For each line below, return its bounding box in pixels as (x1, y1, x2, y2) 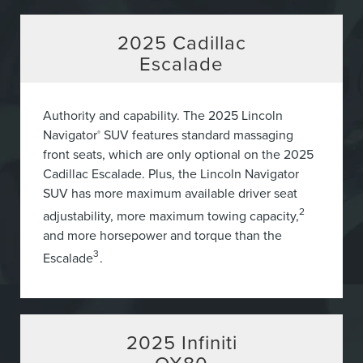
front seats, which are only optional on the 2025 (43, 145, 314, 164)
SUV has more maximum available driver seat (43, 184, 297, 203)
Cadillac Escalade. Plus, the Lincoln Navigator (43, 164, 299, 183)
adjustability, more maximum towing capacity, (43, 207, 299, 225)
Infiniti (181, 328, 237, 357)
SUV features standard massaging (100, 126, 293, 144)
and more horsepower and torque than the (43, 226, 282, 245)
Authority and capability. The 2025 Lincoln (43, 106, 283, 125)
